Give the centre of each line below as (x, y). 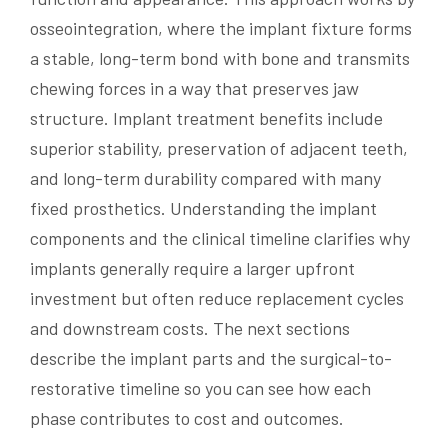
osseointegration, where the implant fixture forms (221, 28)
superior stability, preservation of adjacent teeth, (219, 148)
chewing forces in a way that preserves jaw (194, 88)
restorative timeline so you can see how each (200, 388)
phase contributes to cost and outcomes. (187, 418)
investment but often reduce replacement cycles (217, 298)
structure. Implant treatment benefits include (206, 118)
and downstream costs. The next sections (190, 328)
